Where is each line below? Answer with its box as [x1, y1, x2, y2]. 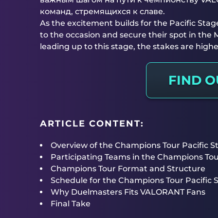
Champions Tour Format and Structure [51, 164, 205, 173]
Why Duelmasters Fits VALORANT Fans [51, 187, 205, 197]
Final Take [51, 199, 91, 208]
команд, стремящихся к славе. [40, 7, 165, 16]
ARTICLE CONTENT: [40, 118, 144, 129]
